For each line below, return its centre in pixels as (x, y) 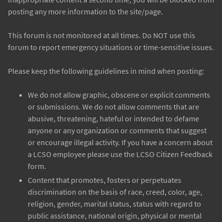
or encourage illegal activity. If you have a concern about (120, 142)
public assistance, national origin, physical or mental (115, 216)
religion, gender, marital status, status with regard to (114, 204)
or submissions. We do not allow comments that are (113, 107)
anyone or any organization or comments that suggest (117, 131)
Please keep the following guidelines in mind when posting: (106, 71)
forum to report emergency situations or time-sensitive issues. (111, 47)
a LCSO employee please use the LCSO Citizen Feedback (120, 154)
